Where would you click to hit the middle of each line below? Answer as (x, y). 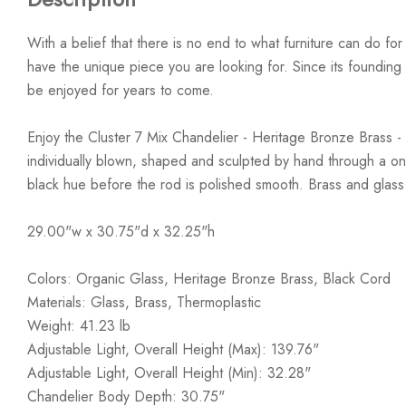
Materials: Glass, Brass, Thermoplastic (144, 302)
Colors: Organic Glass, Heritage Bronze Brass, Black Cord (209, 279)
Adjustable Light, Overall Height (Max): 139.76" (173, 349)
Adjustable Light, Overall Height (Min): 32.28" (169, 373)
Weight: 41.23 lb (79, 326)
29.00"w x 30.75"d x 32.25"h (121, 232)
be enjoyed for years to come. (121, 90)
